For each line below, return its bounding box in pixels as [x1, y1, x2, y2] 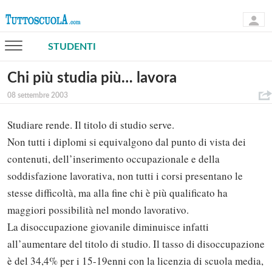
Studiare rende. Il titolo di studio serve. [7, 118, 174, 132]
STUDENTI [48, 41, 96, 52]
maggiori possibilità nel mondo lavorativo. [7, 203, 189, 217]
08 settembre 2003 [7, 92, 68, 99]
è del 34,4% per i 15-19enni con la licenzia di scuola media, [7, 254, 263, 268]
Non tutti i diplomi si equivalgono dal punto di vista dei [7, 135, 246, 149]
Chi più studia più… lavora [7, 71, 177, 86]
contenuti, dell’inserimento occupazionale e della [7, 152, 220, 166]
